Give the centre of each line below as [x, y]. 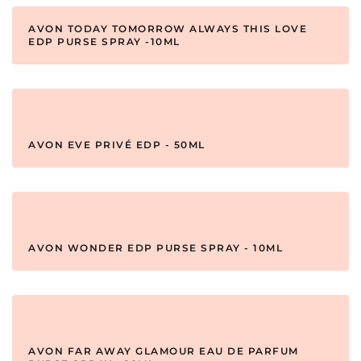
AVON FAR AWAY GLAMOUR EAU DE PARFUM [164, 351]
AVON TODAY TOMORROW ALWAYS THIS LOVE [168, 29]
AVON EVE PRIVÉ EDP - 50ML [117, 145]
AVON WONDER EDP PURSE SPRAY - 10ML [156, 248]
